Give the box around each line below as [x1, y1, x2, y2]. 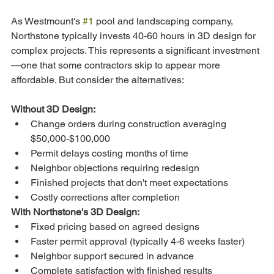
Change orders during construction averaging [31, 117, 229, 130]
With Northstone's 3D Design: [11, 206, 139, 218]
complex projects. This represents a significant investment [11, 44, 259, 56]
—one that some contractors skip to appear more [11, 59, 223, 71]
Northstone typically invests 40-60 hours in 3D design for [11, 29, 258, 42]
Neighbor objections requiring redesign [31, 161, 199, 174]
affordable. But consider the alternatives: [11, 73, 184, 86]
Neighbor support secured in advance [31, 250, 194, 262]
